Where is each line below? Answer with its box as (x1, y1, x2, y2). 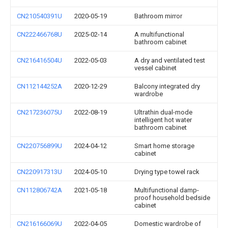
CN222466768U (17, 31, 62, 38)
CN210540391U (17, 12, 62, 20)
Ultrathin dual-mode (134, 108, 192, 116)
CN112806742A (17, 186, 62, 194)
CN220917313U (17, 168, 62, 176)
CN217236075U (17, 108, 62, 116)
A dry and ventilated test (134, 56, 205, 64)
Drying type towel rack (134, 168, 199, 176)
